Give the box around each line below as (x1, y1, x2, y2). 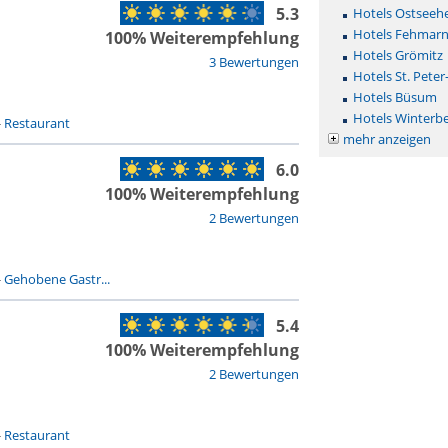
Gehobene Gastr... (3, 270, 110, 288)
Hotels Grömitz (352, 46, 443, 64)
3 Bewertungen (208, 53, 299, 71)
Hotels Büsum (352, 88, 437, 106)
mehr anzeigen (342, 130, 431, 148)
